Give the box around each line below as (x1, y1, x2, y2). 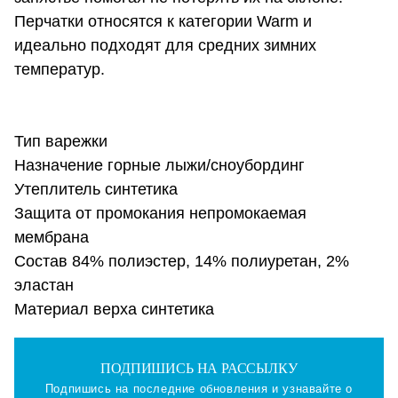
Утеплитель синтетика (14, 180, 178, 199)
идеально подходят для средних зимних (14, 36, 316, 55)
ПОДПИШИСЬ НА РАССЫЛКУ (100, 361, 298, 377)
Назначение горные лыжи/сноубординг (14, 156, 305, 175)
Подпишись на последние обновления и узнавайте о (44, 382, 354, 396)
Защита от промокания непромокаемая (14, 204, 306, 223)
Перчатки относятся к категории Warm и (14, 12, 312, 31)
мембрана (14, 228, 89, 247)
